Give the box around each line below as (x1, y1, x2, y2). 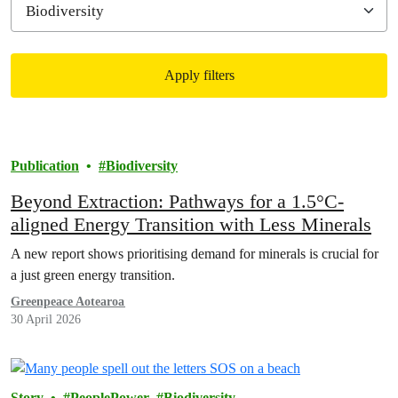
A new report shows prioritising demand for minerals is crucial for (11, 246, 378, 261)
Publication (11, 158, 79, 173)
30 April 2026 (11, 313, 81, 326)
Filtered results (10, 128, 158, 155)
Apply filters (163, 68, 235, 83)
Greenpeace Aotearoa (11, 295, 125, 308)
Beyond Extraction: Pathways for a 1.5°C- (11, 190, 344, 212)
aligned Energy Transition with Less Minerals (11, 213, 371, 235)
